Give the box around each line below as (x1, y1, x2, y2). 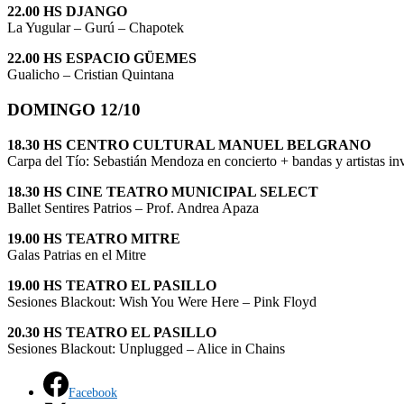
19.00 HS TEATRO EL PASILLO (7, 277, 216, 293)
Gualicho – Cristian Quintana (7, 67, 174, 83)
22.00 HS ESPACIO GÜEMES (7, 50, 197, 67)
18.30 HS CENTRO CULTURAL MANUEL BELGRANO (7, 136, 371, 152)
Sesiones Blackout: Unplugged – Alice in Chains (7, 340, 285, 356)
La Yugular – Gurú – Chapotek (7, 20, 184, 36)
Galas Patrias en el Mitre (7, 246, 146, 262)
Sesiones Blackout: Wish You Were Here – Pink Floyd (7, 293, 317, 309)
